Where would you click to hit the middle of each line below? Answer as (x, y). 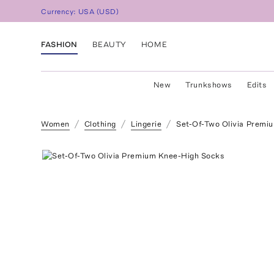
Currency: (60, 12)
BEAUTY (109, 44)
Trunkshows (209, 85)
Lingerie (146, 124)
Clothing (100, 124)
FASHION (59, 44)
